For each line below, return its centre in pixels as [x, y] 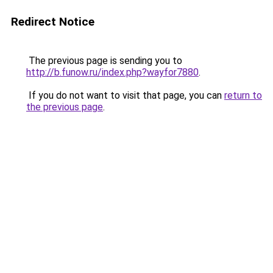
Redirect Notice [53, 22]
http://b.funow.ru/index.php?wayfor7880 [112, 72]
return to [243, 95]
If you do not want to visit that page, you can [125, 95]
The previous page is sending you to [104, 61]
